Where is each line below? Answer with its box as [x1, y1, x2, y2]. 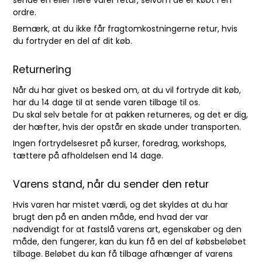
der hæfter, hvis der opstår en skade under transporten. [13, 121, 242, 133]
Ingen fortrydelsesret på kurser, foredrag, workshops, [13, 137, 227, 149]
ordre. [13, 6, 37, 18]
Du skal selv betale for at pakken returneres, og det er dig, [13, 109, 249, 120]
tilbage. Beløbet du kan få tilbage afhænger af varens [13, 248, 233, 260]
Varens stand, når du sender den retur [13, 177, 209, 191]
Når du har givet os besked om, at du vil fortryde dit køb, [13, 84, 242, 96]
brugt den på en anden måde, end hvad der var [13, 211, 209, 223]
